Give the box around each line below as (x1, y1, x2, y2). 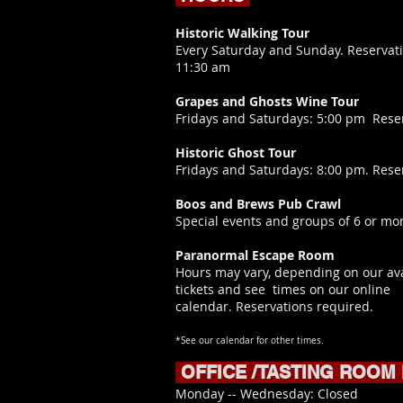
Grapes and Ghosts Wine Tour (175, 93, 359, 110)
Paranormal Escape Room (175, 246, 335, 264)
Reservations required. (232, 298, 373, 315)
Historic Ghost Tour (175, 144, 296, 161)
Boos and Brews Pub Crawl (175, 195, 341, 212)
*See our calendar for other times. (175, 335, 324, 346)
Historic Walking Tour (175, 24, 309, 41)
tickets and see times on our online (175, 281, 390, 298)
